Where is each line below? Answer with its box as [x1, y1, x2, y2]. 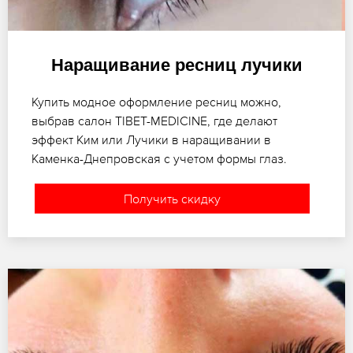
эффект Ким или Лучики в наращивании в [32, 132, 271, 147]
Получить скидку [123, 191, 221, 206]
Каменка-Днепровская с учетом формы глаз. [32, 151, 287, 166]
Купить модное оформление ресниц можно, [32, 95, 281, 110]
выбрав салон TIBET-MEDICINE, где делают [32, 113, 277, 128]
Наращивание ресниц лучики [50, 55, 303, 76]
